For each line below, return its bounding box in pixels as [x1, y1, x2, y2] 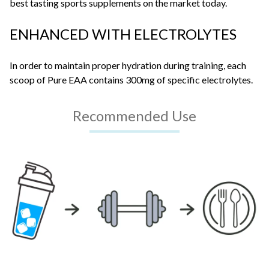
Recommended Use [73, 107, 196, 125]
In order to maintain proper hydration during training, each [10, 59, 246, 71]
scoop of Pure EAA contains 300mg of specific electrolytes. [10, 74, 253, 86]
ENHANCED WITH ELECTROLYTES [10, 25, 237, 43]
